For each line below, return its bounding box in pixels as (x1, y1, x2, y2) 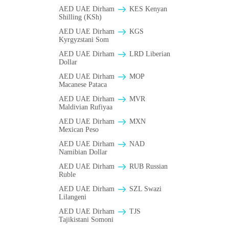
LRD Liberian (127, 50, 170, 58)
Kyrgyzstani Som (59, 36, 109, 44)
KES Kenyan (127, 5, 167, 13)
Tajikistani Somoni (59, 216, 113, 224)
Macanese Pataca (59, 81, 107, 89)
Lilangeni (59, 193, 86, 201)
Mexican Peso (59, 126, 99, 134)
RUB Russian (127, 163, 168, 171)
